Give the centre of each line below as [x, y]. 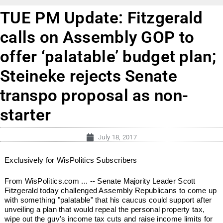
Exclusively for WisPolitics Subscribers [71, 160]
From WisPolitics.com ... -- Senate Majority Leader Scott [100, 181]
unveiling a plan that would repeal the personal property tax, [105, 209]
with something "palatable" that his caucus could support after [108, 200]
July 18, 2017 [117, 137]
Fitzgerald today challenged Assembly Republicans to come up [111, 190]
